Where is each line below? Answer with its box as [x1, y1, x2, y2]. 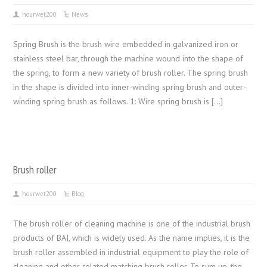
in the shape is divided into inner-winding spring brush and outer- [13, 82, 247, 92]
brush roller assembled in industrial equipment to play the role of [13, 247, 249, 257]
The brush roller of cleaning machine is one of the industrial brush [13, 218, 251, 229]
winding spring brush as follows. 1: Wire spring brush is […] [13, 96, 223, 107]
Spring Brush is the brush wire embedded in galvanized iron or [13, 39, 239, 49]
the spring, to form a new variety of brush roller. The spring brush [13, 67, 249, 78]
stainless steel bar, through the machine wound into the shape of [13, 53, 244, 64]
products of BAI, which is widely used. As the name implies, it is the [13, 232, 250, 243]
